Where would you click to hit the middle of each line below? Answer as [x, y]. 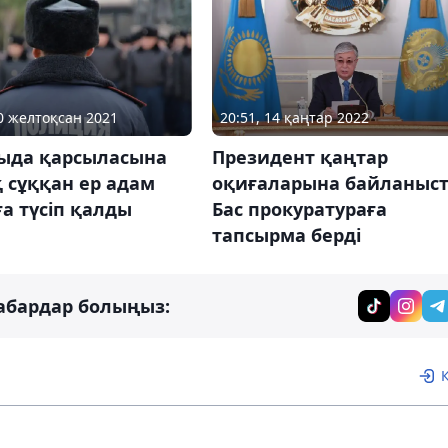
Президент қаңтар [299, 157]
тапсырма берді [286, 235]
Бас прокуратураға [299, 209]
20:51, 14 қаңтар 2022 [294, 118]
